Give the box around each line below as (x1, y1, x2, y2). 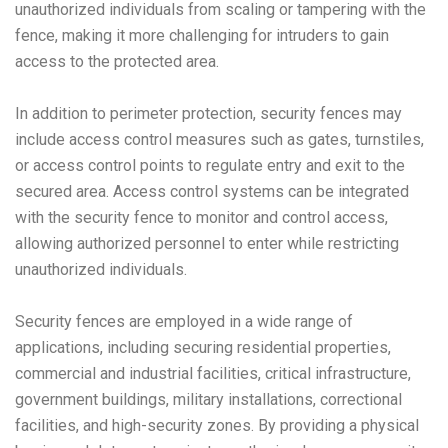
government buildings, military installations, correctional (15, 389, 402, 409)
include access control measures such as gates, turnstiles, (15, 129, 424, 149)
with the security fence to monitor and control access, (15, 207, 388, 227)
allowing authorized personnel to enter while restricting (15, 233, 399, 253)
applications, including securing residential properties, (15, 337, 391, 357)
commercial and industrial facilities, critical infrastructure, (15, 363, 411, 383)
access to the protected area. (15, 51, 219, 71)
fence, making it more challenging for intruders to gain (15, 25, 389, 45)
